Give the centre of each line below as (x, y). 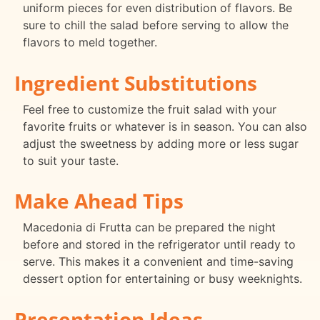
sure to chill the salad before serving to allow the (156, 25)
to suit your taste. (71, 160)
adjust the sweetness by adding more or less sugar (161, 143)
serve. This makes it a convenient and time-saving (158, 262)
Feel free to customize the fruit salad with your (150, 109)
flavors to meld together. (90, 42)
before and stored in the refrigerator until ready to (159, 245)
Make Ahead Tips (99, 201)
